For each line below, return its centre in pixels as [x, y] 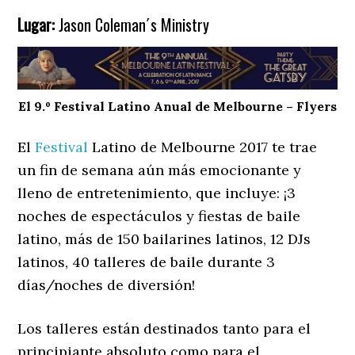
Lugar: [36, 25]
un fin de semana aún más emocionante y [160, 170]
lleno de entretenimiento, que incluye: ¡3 [157, 193]
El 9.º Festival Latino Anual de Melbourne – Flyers [177, 107]
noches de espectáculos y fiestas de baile [159, 216]
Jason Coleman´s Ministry [132, 25]
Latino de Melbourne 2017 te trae [203, 147]
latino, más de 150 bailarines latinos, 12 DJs [164, 239]
